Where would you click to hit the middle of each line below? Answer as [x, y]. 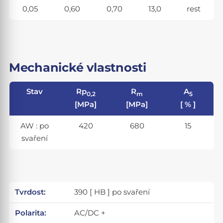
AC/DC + [90, 213]
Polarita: [31, 213]
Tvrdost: [31, 192]
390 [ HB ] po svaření [112, 192]
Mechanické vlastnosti [77, 67]
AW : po [35, 126]
